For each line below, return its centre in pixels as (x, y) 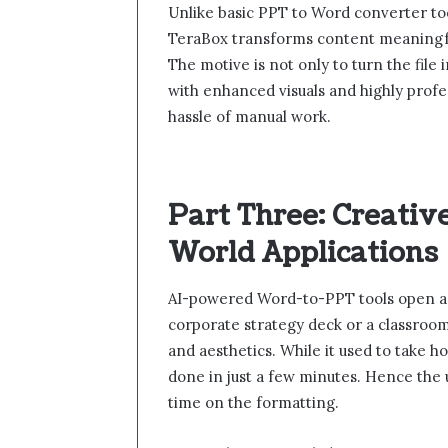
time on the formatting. (253, 402)
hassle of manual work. (249, 116)
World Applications (303, 253)
